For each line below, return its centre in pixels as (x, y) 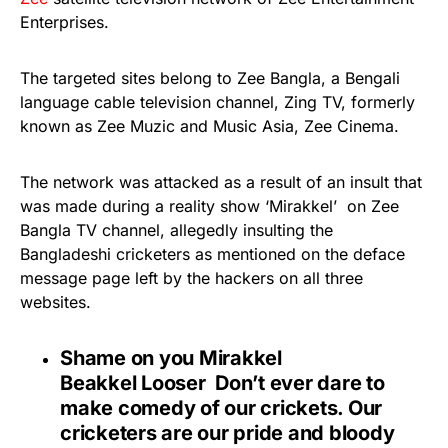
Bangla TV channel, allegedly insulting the (176, 229)
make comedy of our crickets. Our (221, 407)
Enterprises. (64, 21)
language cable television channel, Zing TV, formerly (217, 101)
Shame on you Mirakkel (171, 357)
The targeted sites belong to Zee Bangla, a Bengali (210, 77)
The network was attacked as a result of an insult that (221, 181)
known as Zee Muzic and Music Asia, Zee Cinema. (209, 125)
